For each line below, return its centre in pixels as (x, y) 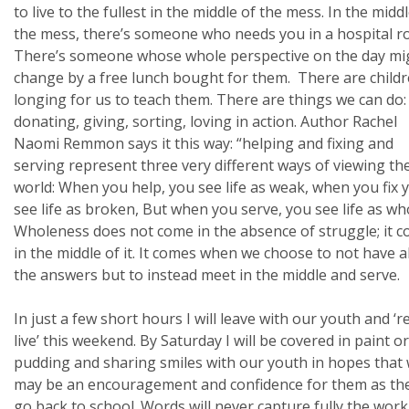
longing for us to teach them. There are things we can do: (210, 100)
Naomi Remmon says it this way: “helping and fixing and (204, 143)
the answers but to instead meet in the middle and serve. (207, 275)
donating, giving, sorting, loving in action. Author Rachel (205, 121)
